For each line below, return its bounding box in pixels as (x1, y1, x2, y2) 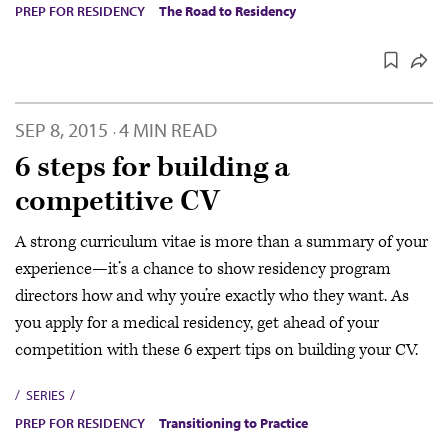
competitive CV (15, 182, 220, 220)
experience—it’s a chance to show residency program (15, 258, 391, 281)
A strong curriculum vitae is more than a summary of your (15, 231, 428, 254)
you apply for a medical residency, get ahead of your (15, 312, 379, 335)
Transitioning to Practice (159, 414, 308, 433)
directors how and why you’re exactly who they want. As (15, 285, 409, 308)
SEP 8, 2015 (15, 116, 108, 142)
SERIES (25, 386, 65, 405)
